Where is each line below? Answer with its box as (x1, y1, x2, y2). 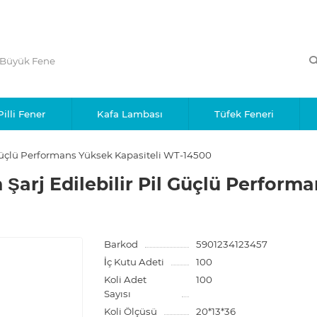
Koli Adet (104, 274, 147, 285)
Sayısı (104, 288, 132, 299)
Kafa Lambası (97, 108, 163, 120)
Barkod (104, 238, 139, 250)
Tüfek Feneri (214, 108, 274, 120)
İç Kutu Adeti (104, 256, 165, 267)
